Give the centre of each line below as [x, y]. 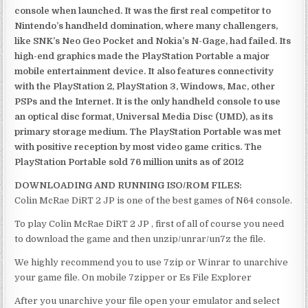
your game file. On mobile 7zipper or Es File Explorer [133, 277]
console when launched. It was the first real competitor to [143, 10]
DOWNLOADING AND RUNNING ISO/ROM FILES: [129, 185]
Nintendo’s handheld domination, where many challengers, [146, 25]
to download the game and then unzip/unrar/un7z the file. [140, 239]
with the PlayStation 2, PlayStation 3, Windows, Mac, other [145, 86]
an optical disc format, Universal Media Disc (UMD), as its [144, 116]
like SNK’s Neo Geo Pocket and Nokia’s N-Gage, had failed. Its [153, 41]
